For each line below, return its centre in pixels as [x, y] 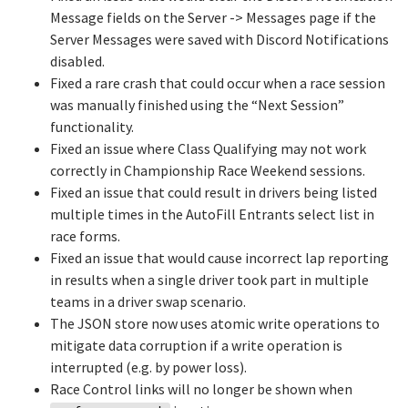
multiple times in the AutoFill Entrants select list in [212, 214]
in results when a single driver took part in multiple [209, 280]
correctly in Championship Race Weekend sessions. [208, 170]
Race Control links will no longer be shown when [201, 389]
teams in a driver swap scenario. [148, 301]
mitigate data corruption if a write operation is [196, 345]
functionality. [92, 127]
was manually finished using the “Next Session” [197, 105]
